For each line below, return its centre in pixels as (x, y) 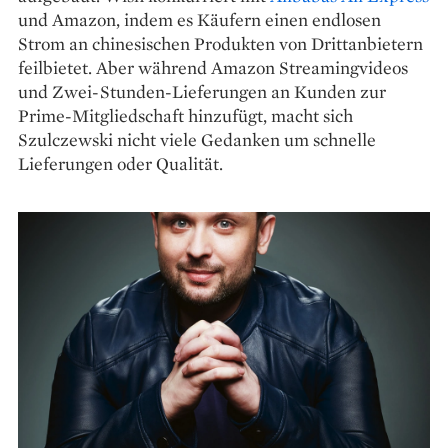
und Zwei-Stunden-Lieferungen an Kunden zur (202, 92)
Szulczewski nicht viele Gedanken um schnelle (197, 140)
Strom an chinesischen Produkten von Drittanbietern (220, 44)
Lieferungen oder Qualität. (120, 164)
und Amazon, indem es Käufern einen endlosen (199, 20)
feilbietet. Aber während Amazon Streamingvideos (213, 68)
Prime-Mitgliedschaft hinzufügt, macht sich (185, 116)
